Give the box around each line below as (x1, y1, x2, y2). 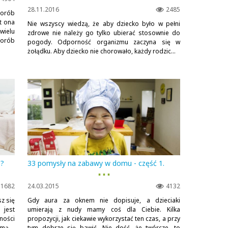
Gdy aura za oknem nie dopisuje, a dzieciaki (27, 196, 180, 205)
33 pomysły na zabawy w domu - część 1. (27, 158, 164, 168)
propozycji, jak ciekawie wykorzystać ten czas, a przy (27, 214, 180, 223)
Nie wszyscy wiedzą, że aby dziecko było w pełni (27, 19, 180, 28)
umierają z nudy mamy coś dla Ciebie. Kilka (27, 205, 180, 214)
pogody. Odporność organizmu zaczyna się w (27, 38, 180, 46)
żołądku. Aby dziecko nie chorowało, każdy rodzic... (27, 47, 176, 55)
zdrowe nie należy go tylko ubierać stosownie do (27, 28, 180, 37)
